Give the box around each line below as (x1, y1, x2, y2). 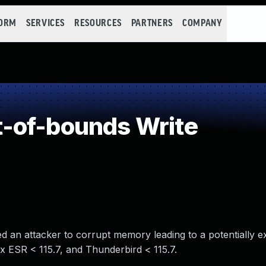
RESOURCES (74, 18, 122, 28)
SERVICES (26, 18, 65, 28)
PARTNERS (131, 18, 173, 28)
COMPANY (182, 18, 223, 28)
